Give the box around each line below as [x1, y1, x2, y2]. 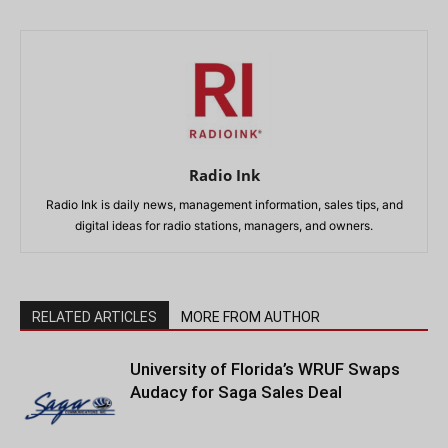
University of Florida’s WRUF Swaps [130, 358, 400, 379]
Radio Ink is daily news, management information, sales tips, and [45, 196, 403, 212]
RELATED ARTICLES [32, 308, 157, 325]
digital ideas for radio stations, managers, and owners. [75, 217, 373, 233]
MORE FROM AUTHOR [181, 308, 320, 325]
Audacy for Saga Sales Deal [130, 381, 342, 402]
